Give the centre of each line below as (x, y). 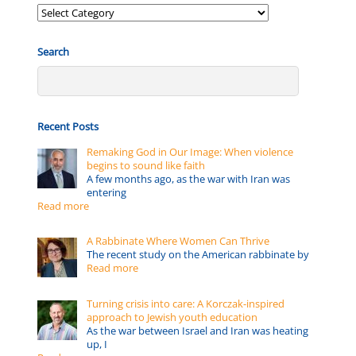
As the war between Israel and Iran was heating (198, 330)
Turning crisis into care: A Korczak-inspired (186, 303)
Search (54, 51)
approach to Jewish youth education (172, 317)
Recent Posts (68, 126)
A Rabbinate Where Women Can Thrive (178, 241)
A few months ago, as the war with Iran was (189, 178)
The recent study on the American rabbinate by (198, 255)
